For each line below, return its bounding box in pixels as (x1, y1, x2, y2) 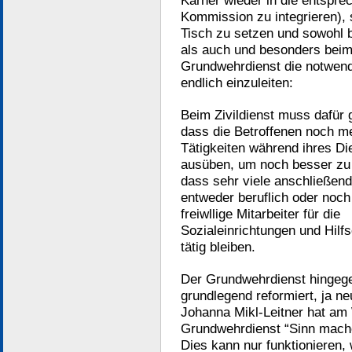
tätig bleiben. (181, 239, 255, 255)
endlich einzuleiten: (181, 75, 293, 90)
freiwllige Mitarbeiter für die (181, 206, 340, 222)
